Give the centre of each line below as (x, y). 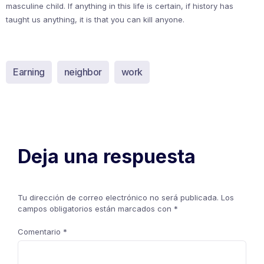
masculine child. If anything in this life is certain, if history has (120, 6)
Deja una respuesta (107, 156)
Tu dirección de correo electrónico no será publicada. (118, 197)
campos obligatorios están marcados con (96, 209)
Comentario (40, 232)
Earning (29, 72)
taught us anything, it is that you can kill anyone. (95, 19)
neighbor (83, 72)
